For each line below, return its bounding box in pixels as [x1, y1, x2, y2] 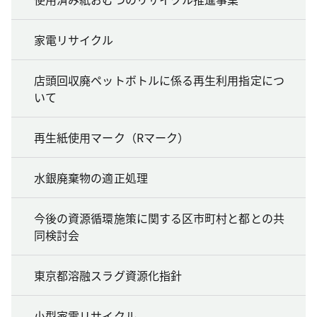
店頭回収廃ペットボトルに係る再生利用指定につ [34, 71, 284, 89]
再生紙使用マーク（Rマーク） [34, 129, 190, 146]
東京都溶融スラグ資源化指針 [34, 267, 183, 284]
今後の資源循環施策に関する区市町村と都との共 [34, 209, 284, 227]
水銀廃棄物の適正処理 [34, 169, 148, 187]
